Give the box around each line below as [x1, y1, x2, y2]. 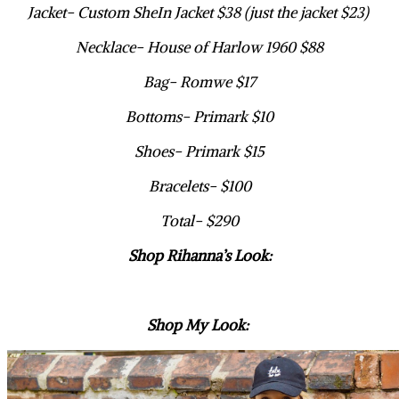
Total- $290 [160, 211, 239, 232]
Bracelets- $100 [148, 176, 251, 197]
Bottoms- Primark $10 [126, 107, 273, 127]
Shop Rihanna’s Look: [127, 246, 272, 266]
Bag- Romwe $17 [143, 72, 256, 93]
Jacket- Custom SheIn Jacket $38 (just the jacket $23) [27, 3, 372, 23]
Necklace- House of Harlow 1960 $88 [76, 37, 323, 58]
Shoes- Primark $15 [134, 142, 265, 162]
